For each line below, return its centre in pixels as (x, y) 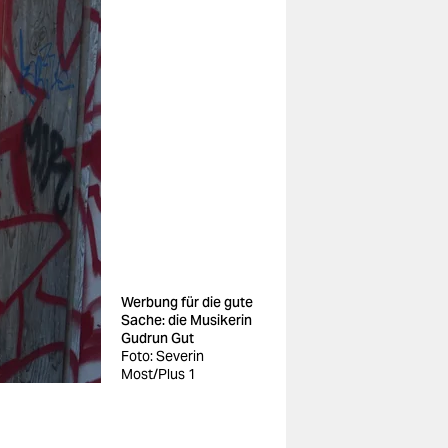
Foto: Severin (162, 356)
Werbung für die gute (187, 302)
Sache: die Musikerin (186, 320)
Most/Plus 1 (158, 374)
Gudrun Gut (157, 338)
